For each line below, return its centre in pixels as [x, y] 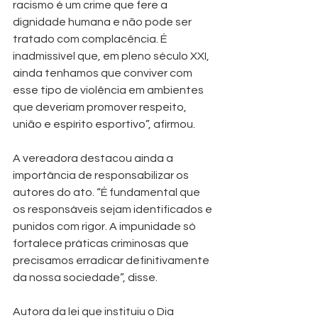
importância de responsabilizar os [102, 175]
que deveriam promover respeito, [101, 107]
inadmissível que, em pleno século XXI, [112, 56]
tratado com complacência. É [91, 39]
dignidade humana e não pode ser [103, 22]
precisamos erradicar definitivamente [112, 260]
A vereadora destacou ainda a [94, 158]
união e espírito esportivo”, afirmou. [104, 124]
